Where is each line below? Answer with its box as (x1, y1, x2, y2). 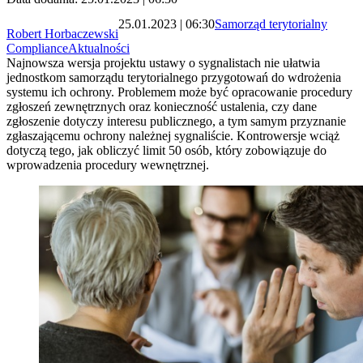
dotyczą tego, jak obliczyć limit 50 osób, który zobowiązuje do (6, 143, 327, 158)
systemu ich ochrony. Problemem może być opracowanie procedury (6, 85, 352, 100)
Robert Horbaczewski (6, 27, 118, 41)
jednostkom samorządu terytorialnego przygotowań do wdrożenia (6, 70, 341, 85)
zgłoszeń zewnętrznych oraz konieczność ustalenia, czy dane (6, 100, 317, 114)
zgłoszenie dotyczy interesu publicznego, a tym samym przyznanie (6, 114, 346, 129)
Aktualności (68, 41, 130, 56)
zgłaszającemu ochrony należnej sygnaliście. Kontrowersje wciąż (6, 129, 340, 143)
